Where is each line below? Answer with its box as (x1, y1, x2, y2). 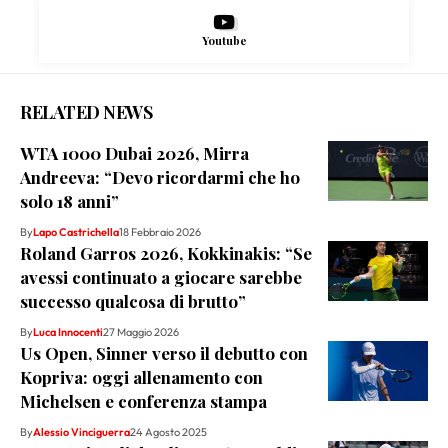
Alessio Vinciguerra (33, 425, 130, 440)
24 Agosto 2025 (130, 425, 207, 440)
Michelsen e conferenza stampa (20, 390, 267, 413)
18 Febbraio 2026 (119, 225, 201, 240)
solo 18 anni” (20, 190, 119, 213)
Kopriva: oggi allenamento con (20, 366, 263, 389)
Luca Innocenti (33, 325, 103, 340)
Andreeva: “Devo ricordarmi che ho (20, 166, 300, 189)
